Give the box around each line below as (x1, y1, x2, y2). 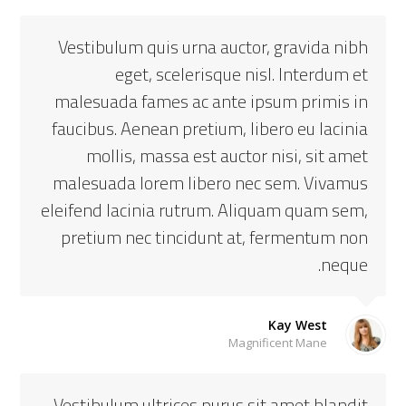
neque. (320, 247, 368, 281)
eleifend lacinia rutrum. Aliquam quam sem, (40, 193, 368, 227)
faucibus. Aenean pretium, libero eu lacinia (51, 111, 368, 145)
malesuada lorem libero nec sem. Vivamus (52, 166, 368, 199)
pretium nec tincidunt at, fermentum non (60, 220, 368, 254)
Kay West (267, 316, 327, 333)
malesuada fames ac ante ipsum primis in (53, 84, 368, 118)
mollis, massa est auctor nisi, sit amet (85, 139, 368, 172)
